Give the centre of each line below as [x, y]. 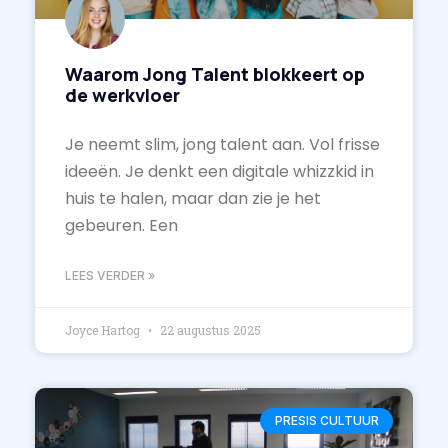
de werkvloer [122, 94]
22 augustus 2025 [209, 329]
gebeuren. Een [121, 225]
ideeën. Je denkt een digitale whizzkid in [219, 171]
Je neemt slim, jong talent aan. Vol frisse [222, 144]
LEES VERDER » [110, 275]
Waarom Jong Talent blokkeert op [215, 73]
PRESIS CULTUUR [326, 421]
